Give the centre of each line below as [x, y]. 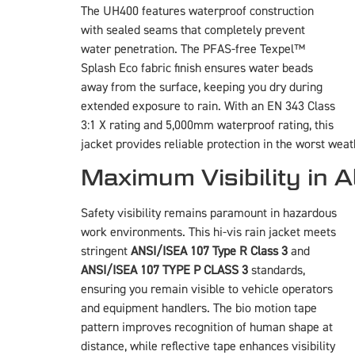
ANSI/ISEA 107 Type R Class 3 [209, 252]
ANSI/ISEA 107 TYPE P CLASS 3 [164, 271]
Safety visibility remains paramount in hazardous [209, 214]
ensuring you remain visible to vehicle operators [207, 290]
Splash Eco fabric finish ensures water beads [197, 69]
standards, [277, 271]
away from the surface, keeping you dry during [202, 88]
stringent [106, 252]
